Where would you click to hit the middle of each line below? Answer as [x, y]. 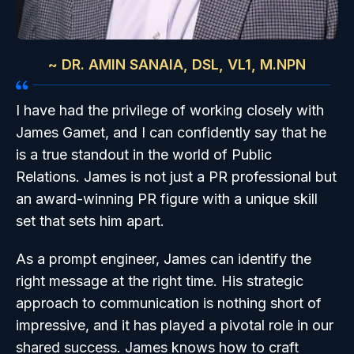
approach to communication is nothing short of [169, 303]
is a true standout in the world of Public [144, 154]
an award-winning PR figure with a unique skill [167, 198]
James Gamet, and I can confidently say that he [171, 132]
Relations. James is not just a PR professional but [176, 176]
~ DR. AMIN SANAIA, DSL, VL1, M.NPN [177, 64]
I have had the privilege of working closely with [170, 110]
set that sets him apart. [90, 220]
